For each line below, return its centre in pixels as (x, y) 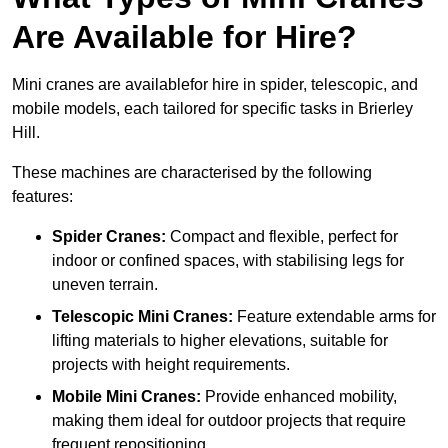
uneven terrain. (105, 285)
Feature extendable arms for (334, 317)
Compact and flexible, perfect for (282, 237)
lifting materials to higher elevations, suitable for (220, 341)
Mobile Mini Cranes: (126, 397)
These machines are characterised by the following (192, 173)
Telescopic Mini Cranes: (142, 317)
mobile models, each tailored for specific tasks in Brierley (212, 109)
